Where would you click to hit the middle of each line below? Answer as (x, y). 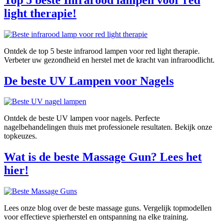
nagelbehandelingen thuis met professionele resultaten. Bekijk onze (108, 127)
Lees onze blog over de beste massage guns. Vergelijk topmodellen (108, 208)
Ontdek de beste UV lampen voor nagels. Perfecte (82, 118)
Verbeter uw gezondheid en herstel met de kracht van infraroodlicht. (109, 60)
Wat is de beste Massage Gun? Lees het (103, 157)
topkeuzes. (20, 136)
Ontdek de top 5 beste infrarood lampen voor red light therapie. (102, 51)
